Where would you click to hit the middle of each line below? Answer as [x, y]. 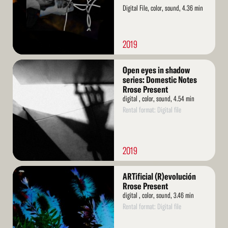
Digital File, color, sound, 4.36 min [163, 8]
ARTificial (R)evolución [159, 177]
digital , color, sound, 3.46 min [158, 195]
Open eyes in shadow [156, 70]
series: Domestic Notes [160, 80]
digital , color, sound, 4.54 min [158, 99]
